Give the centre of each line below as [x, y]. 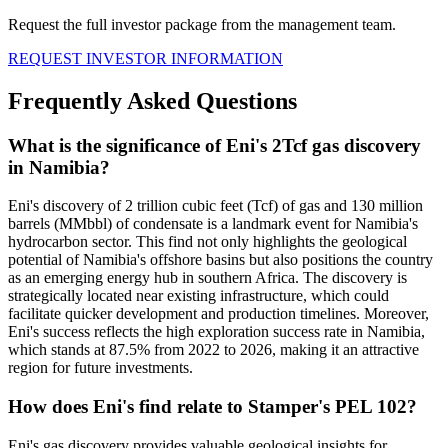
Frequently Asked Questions [152, 100]
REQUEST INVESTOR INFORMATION [145, 58]
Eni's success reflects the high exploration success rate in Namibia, [216, 332]
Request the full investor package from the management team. [202, 24]
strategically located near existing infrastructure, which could [198, 296]
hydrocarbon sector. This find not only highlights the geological [207, 242]
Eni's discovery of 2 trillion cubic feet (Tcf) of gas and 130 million [215, 206]
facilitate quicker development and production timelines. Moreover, [218, 314]
